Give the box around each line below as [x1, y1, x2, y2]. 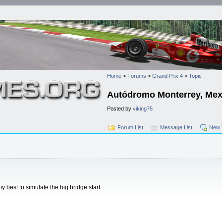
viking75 [133, 105, 153, 111]
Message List [160, 124, 192, 130]
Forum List [117, 124, 143, 130]
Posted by [107, 105, 133, 111]
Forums [127, 72, 146, 79]
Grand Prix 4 [152, 72, 183, 79]
